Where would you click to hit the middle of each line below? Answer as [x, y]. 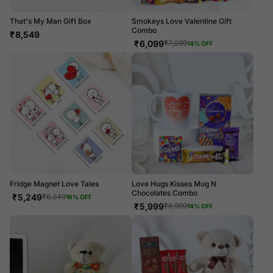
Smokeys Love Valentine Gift [182, 21]
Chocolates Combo [165, 193]
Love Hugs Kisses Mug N [174, 183]
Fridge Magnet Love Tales [54, 183]
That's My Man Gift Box [51, 21]
